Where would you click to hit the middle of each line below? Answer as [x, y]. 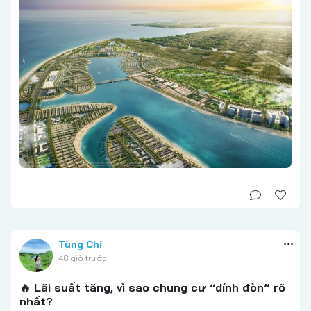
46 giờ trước [82, 258]
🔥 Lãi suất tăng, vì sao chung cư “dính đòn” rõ [152, 287]
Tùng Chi [80, 244]
